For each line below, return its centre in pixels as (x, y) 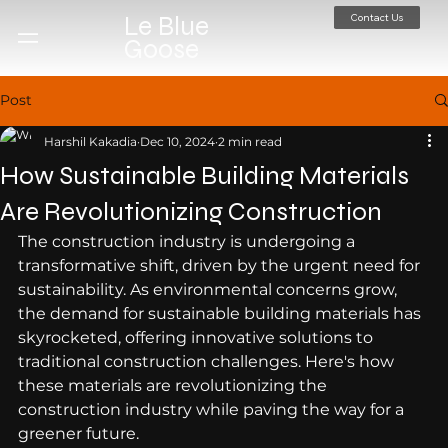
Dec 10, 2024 (177, 141)
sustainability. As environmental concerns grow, (209, 289)
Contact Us (377, 17)
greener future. (78, 433)
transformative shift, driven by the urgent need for (221, 265)
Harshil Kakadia (90, 141)
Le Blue (166, 26)
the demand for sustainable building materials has (221, 313)
